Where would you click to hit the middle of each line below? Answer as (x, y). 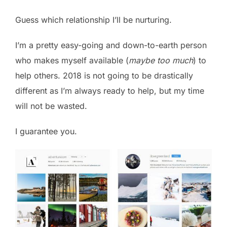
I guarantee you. (46, 131)
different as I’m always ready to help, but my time (110, 90)
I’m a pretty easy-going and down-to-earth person (111, 45)
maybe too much (161, 60)
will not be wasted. (51, 106)
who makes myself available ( (72, 60)
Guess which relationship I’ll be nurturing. (93, 20)
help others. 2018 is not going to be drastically (104, 75)
